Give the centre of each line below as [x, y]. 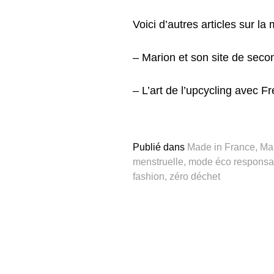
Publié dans [160, 147]
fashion [149, 176]
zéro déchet [195, 176]
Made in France [221, 147]
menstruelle [158, 161]
